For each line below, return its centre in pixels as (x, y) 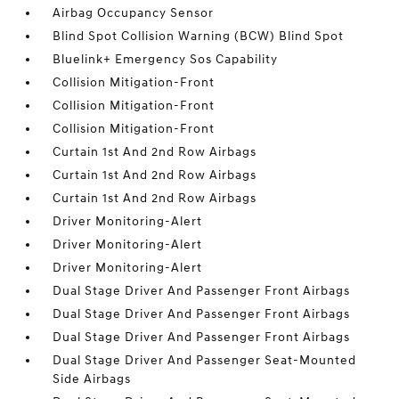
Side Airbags (92, 379)
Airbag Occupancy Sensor (134, 13)
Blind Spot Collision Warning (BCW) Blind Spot (199, 36)
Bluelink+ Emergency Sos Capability (166, 59)
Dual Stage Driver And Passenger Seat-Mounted (205, 360)
